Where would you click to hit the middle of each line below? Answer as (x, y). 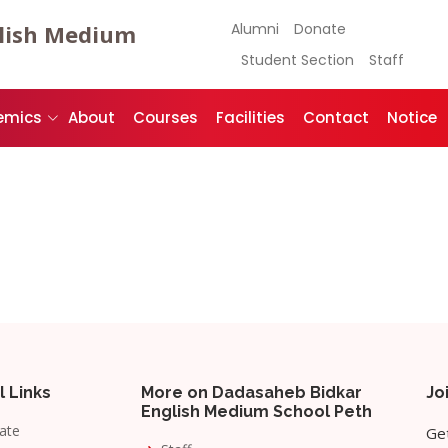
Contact (336, 118)
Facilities (250, 118)
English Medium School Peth (256, 411)
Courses (165, 118)
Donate (320, 28)
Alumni (255, 28)
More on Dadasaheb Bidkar (251, 392)
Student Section (298, 59)
